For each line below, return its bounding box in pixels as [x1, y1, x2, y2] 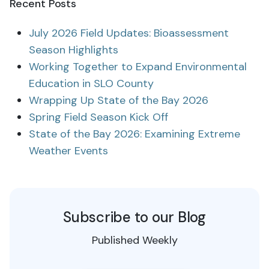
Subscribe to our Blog [63, 208, 206, 226]
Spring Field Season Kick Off [29, 110, 168, 124]
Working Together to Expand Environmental [29, 59, 247, 74]
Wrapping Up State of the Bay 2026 [29, 93, 208, 107]
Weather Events [29, 144, 108, 158]
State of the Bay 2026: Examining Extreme [29, 127, 240, 141]
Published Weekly [91, 233, 178, 247]
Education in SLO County [29, 76, 154, 91]
